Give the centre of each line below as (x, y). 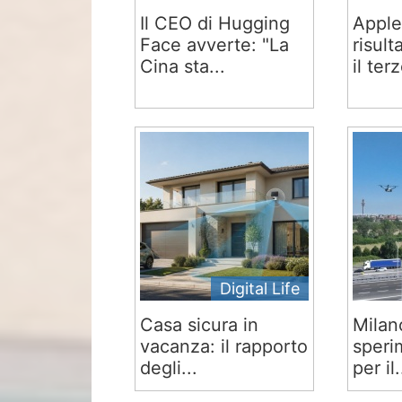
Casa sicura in (200, 325)
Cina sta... (183, 66)
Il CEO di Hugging (215, 23)
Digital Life (260, 288)
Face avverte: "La (215, 45)
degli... (169, 368)
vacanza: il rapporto (224, 346)
